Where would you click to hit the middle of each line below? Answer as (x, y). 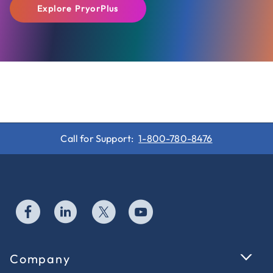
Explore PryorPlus (78, 9)
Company (40, 259)
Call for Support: (98, 138)
